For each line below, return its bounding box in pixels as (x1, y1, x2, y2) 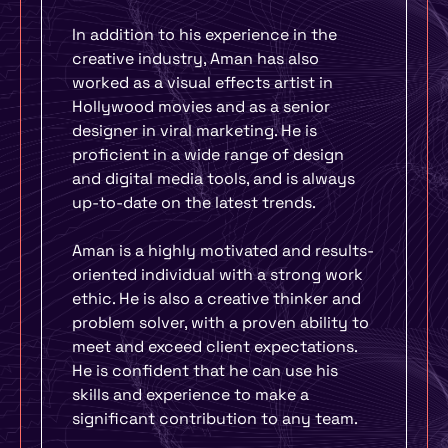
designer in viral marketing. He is (72, 120, 317, 141)
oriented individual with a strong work (72, 264, 363, 285)
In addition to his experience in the (72, 24, 337, 45)
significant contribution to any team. (72, 408, 358, 429)
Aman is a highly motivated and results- (72, 240, 374, 261)
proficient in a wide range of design (72, 144, 344, 165)
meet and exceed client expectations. (72, 336, 357, 357)
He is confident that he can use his (72, 360, 338, 381)
